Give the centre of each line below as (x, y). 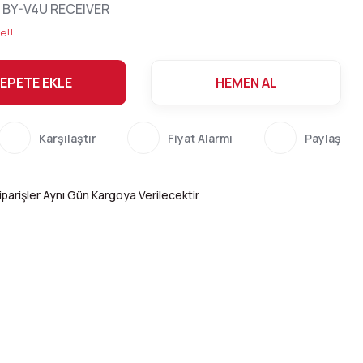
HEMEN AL (246, 83)
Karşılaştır (67, 138)
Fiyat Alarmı (201, 138)
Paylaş (322, 138)
